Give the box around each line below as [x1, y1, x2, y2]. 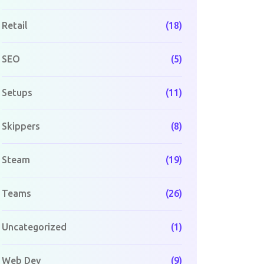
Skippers [2, 121, 40, 131]
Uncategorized [2, 222, 67, 232]
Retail [2, 20, 28, 31]
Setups [2, 87, 32, 98]
